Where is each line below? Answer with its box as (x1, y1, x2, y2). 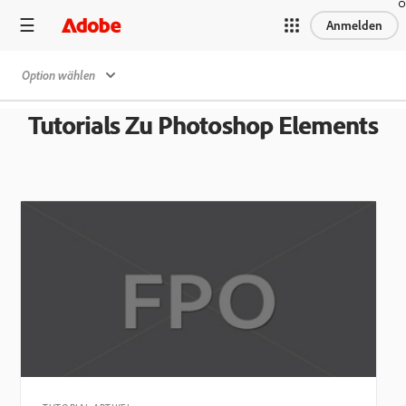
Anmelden (326, 16, 382, 33)
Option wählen (22, 67, 95, 82)
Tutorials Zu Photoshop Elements (28, 109, 378, 140)
